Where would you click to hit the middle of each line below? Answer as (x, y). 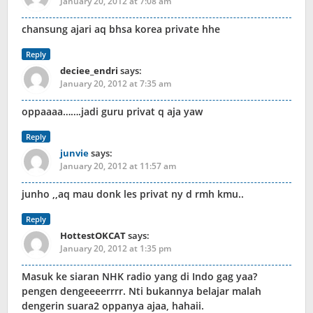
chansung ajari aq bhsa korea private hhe (121, 29)
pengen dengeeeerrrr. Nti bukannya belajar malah (141, 291)
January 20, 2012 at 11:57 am (118, 166)
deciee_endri (89, 71)
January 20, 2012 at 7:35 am (116, 84)
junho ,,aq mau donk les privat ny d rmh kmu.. (133, 194)
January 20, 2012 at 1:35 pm (116, 249)
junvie (74, 153)
